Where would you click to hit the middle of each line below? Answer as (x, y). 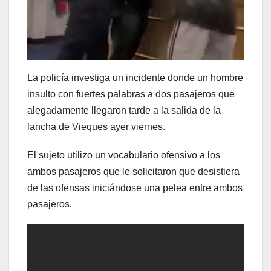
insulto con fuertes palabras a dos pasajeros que (131, 94)
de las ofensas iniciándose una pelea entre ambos (135, 188)
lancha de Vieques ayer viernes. (96, 127)
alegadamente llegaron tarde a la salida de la (124, 111)
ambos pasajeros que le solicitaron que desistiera (133, 172)
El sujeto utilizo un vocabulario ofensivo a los (124, 155)
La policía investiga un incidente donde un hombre (135, 78)
